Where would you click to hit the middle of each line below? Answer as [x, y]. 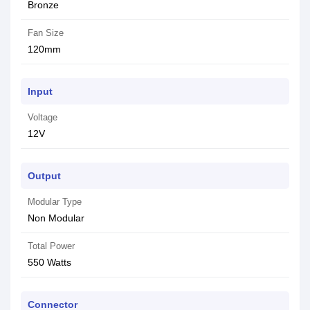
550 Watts [49, 262]
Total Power [51, 246]
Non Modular [56, 218]
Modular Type [55, 202]
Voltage [43, 117]
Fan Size [46, 33]
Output [44, 176]
